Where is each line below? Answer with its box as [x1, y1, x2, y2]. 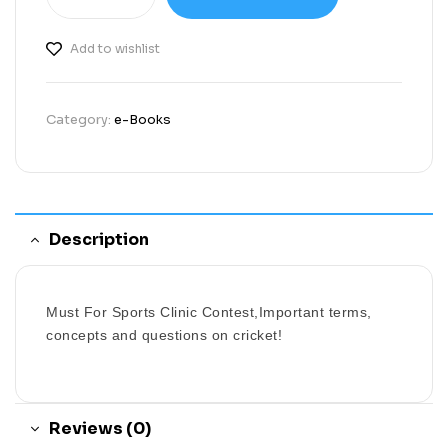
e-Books [114, 111, 171, 129]
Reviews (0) [49, 418, 151, 440]
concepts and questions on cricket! [46, 327, 282, 344]
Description [49, 229, 149, 251]
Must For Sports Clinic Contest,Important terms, [46, 304, 372, 321]
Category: [46, 111, 114, 129]
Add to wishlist [70, 41, 160, 57]
